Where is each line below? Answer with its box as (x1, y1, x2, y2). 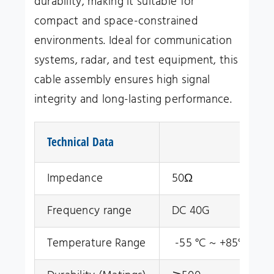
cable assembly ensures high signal (34, 71, 210, 88)
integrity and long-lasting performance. (34, 91, 232, 108)
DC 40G (171, 202, 210, 219)
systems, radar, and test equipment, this (34, 51, 239, 68)
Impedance (46, 169, 103, 187)
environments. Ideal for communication (34, 32, 232, 49)
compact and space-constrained (34, 12, 198, 29)
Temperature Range (46, 234, 146, 251)
